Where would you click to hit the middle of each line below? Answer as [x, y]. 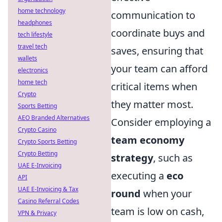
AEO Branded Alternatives [54, 118]
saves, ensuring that [157, 51]
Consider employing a [161, 122]
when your [166, 194]
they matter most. [152, 105]
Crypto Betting [38, 153]
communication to [153, 15]
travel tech [32, 46]
